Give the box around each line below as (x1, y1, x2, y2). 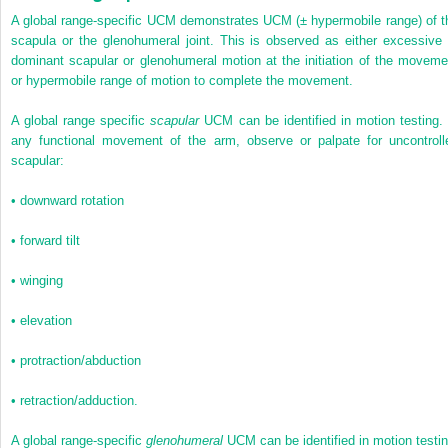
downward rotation (20, 192, 124, 208)
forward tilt (20, 232, 80, 248)
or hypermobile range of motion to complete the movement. (11, 72, 353, 88)
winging (20, 272, 63, 288)
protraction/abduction (20, 352, 141, 368)
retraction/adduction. (20, 392, 138, 408)
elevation (20, 312, 72, 328)
